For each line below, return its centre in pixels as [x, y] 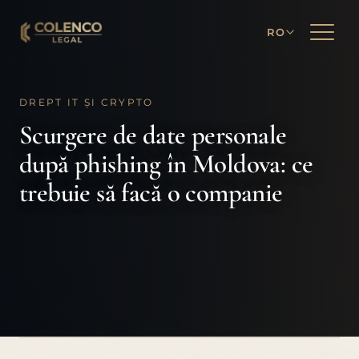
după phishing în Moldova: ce [166, 164]
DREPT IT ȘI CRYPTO [87, 103]
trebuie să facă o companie [151, 193]
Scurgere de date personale [153, 135]
